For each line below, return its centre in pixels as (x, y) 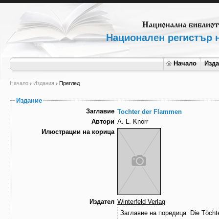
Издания (44, 83)
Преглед (69, 83)
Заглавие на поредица (153, 213)
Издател (102, 202)
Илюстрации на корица (78, 132)
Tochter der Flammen (150, 112)
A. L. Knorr (133, 122)
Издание (29, 100)
